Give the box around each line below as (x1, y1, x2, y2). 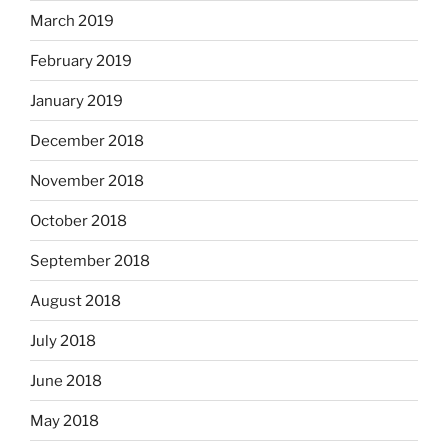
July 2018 (30, 331, 96, 350)
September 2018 (30, 251, 150, 270)
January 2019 (30, 91, 123, 110)
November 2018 (30, 171, 144, 190)
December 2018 (30, 131, 144, 150)
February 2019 (30, 51, 132, 70)
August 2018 (30, 291, 121, 310)
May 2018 (30, 411, 99, 430)
